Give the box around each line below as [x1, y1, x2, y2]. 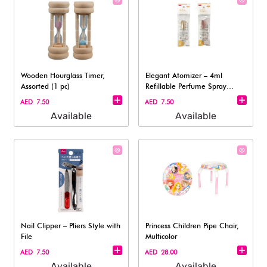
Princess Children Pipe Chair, [145, 221, 240, 230]
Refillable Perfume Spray [145, 82, 227, 91]
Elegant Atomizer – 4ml [145, 71, 223, 80]
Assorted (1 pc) [21, 82, 70, 91]
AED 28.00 [145, 248, 178, 256]
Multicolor [145, 232, 178, 241]
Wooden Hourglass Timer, [21, 71, 105, 80]
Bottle [145, 92, 165, 101]
